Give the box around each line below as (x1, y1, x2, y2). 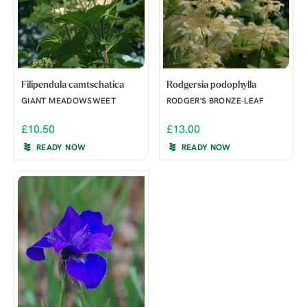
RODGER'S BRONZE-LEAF (166, 97, 265, 106)
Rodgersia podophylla (166, 79, 256, 90)
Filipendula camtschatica (21, 79, 124, 90)
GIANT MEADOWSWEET (21, 97, 116, 106)
